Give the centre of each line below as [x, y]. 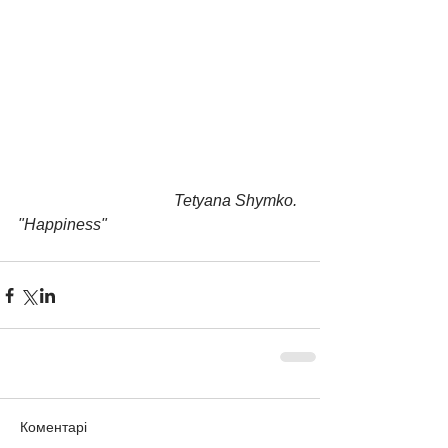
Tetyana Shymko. [96, 201]
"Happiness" [62, 225]
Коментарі [53, 427]
